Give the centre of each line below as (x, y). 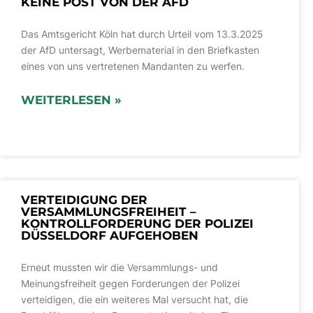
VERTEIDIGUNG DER (84, 200)
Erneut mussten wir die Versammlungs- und (119, 268)
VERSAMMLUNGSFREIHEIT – (109, 212)
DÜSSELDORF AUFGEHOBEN (110, 236)
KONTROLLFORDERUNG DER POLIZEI (137, 224)
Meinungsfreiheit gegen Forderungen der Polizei (130, 284)
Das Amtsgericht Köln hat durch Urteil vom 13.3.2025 (142, 34)
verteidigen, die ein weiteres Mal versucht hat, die (134, 300)
